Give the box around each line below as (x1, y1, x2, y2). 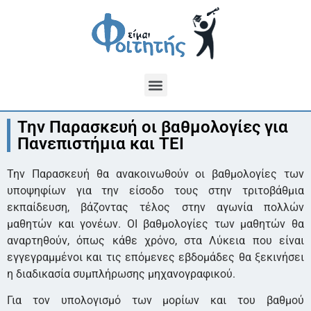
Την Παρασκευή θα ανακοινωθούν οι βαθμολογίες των (7, 167, 304, 180)
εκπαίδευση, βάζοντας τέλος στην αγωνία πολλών (7, 201, 304, 214)
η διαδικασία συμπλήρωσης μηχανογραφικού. (7, 267, 235, 280)
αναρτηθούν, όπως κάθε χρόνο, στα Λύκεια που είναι (7, 234, 304, 247)
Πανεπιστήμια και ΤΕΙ (17, 134, 184, 153)
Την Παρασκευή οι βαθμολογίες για (17, 117, 288, 137)
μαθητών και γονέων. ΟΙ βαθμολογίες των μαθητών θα (7, 217, 304, 230)
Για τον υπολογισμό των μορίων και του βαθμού (7, 294, 304, 308)
